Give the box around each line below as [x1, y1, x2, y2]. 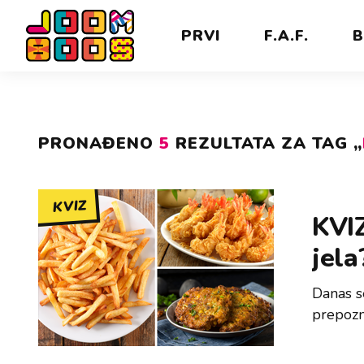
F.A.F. [264, 26, 309, 45]
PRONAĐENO [38, 132, 159, 154]
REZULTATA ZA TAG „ [170, 132, 362, 154]
